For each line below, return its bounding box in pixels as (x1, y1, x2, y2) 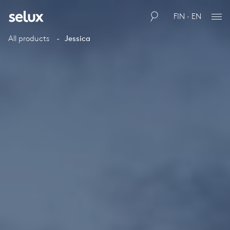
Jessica (65, 33, 90, 43)
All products (8, 33, 49, 43)
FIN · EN (174, 11, 201, 21)
